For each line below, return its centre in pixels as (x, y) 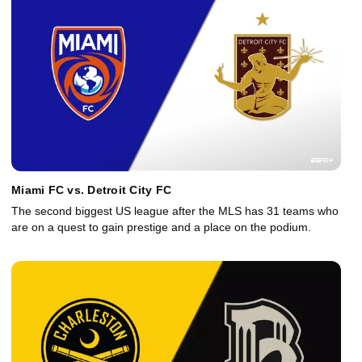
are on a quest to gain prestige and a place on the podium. (161, 227)
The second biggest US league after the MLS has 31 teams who (175, 211)
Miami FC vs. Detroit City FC (91, 190)
